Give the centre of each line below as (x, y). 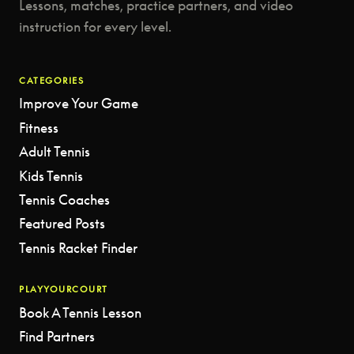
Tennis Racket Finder (78, 247)
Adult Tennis (55, 152)
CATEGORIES (52, 81)
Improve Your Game (79, 104)
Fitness (39, 127)
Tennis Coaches (64, 199)
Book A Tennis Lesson (80, 312)
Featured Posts (62, 224)
